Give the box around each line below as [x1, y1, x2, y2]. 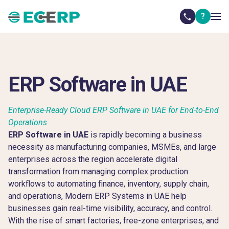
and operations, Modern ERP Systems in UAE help [8, 191, 187, 201]
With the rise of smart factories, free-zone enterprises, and [8, 216, 219, 225]
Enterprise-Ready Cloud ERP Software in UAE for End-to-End [8, 105, 219, 115]
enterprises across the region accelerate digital [8, 154, 177, 164]
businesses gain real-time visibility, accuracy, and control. [8, 203, 212, 213]
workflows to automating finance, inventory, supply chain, [8, 179, 209, 189]
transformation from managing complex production [8, 167, 188, 176]
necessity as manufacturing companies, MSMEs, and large [8, 142, 216, 152]
